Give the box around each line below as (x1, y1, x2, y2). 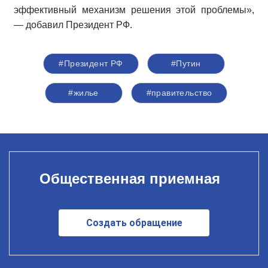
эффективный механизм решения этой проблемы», (14, 5, 254, 16)
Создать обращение (86, 217, 182, 229)
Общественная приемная (39, 170, 220, 187)
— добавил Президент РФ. (14, 20, 132, 31)
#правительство (146, 88, 212, 98)
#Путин (170, 59, 201, 69)
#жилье (68, 88, 99, 98)
